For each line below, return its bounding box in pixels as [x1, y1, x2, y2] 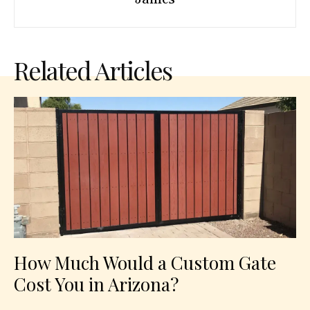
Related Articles [14, 53, 172, 87]
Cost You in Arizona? [14, 272, 179, 297]
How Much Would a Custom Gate [14, 250, 276, 275]
